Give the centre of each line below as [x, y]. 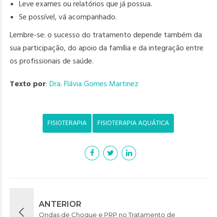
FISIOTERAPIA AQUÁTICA [133, 123]
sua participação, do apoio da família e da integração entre [107, 48]
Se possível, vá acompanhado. [68, 17]
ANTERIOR [60, 204]
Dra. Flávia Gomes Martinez [94, 84]
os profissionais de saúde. [52, 61]
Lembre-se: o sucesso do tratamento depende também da [106, 35]
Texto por [28, 84]
